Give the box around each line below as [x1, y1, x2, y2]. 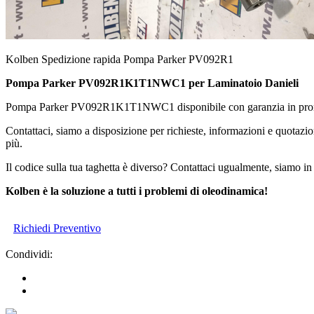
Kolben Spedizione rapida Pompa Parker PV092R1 [6, 53, 233, 65]
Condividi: [6, 247, 53, 260]
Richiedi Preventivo [13, 221, 101, 234]
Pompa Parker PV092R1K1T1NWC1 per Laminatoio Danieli [6, 76, 299, 89]
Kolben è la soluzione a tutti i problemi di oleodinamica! [6, 184, 268, 197]
